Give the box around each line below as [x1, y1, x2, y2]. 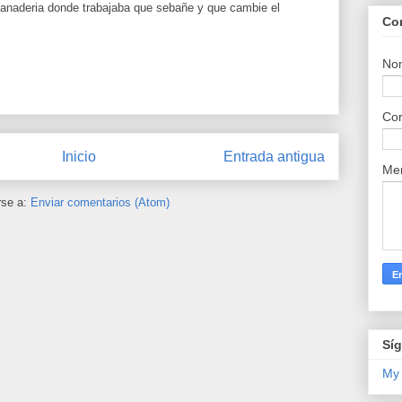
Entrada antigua [223, 149, 325, 165]
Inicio [62, 149, 96, 165]
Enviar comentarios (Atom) [30, 195, 170, 209]
